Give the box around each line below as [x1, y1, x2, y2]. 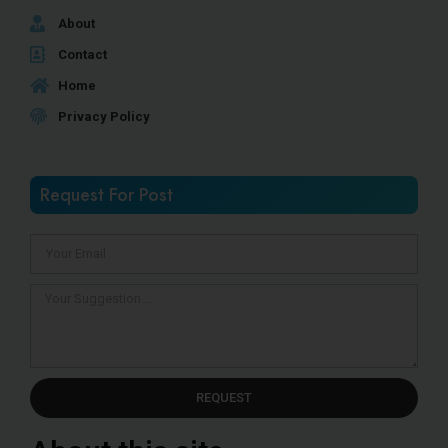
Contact [58, 46, 108, 62]
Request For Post [40, 181, 173, 208]
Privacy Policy [58, 108, 151, 124]
